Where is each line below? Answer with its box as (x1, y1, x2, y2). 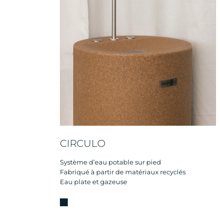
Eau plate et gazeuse (60, 177, 127, 186)
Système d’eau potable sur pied (60, 158, 161, 166)
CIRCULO (60, 137, 106, 149)
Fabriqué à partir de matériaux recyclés (60, 167, 186, 176)
